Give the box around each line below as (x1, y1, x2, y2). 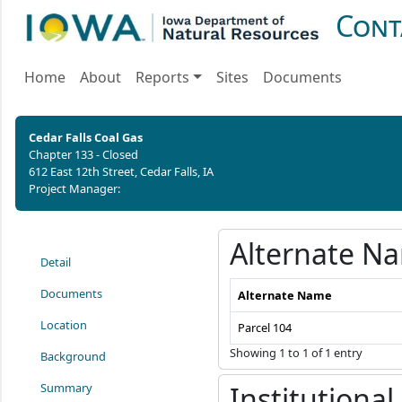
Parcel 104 (238, 319, 293, 336)
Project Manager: (29, 180, 120, 197)
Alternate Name (238, 286, 333, 303)
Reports (135, 67, 189, 87)
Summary (40, 380, 92, 396)
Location (40, 317, 87, 333)
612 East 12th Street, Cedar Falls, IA (29, 163, 214, 179)
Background (40, 348, 106, 364)
